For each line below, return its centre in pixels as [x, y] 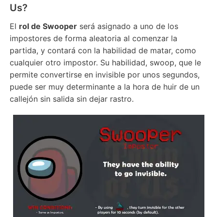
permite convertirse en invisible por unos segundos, [105, 75]
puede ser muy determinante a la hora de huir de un [105, 87]
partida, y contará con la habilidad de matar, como [103, 50]
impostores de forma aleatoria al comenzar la [93, 38]
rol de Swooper [48, 26]
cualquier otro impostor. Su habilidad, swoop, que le [105, 62]
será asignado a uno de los [128, 26]
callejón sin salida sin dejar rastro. [72, 99]
